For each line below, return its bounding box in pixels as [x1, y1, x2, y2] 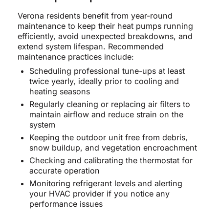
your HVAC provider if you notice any [29, 188, 170, 198]
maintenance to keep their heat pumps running [17, 21, 193, 31]
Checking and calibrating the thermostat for [29, 155, 193, 165]
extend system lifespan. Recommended [17, 41, 164, 51]
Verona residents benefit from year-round [17, 10, 173, 21]
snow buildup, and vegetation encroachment [29, 142, 197, 153]
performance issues [29, 198, 103, 209]
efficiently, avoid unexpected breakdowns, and [17, 31, 193, 41]
